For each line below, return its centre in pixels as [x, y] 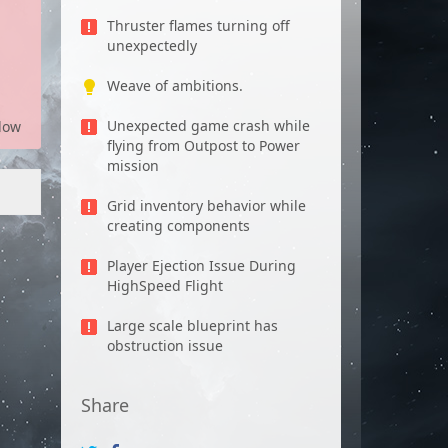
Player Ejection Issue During [201, 265]
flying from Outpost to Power [203, 145]
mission [133, 165]
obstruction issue [165, 345]
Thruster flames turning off [198, 25]
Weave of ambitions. [175, 85]
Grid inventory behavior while [206, 205]
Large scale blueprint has [192, 325]
